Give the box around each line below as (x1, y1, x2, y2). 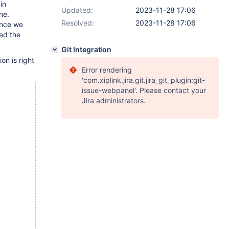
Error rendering (82, 65, 132, 74)
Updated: (61, 6, 93, 14)
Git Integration (61, 45, 112, 54)
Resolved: (61, 18, 94, 27)
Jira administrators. (82, 96, 146, 105)
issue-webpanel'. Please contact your (82, 86, 206, 95)
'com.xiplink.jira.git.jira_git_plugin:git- (82, 76, 205, 84)
